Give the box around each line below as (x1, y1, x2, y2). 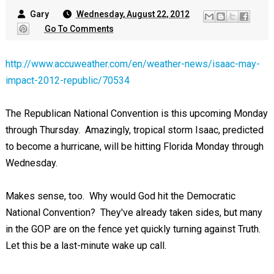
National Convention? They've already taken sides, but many (5, 207, 262, 218)
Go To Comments (44, 23, 114, 34)
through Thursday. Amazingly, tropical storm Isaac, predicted (5, 124, 264, 136)
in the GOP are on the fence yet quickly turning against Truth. (5, 223, 263, 235)
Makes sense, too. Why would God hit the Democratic (5, 190, 235, 202)
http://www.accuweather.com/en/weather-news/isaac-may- (5, 58, 260, 70)
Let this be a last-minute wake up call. (5, 240, 166, 251)
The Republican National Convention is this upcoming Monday (5, 108, 268, 119)
